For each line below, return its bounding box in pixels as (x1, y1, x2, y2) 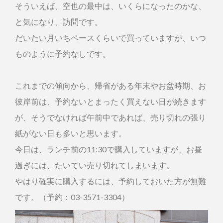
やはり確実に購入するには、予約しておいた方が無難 (15, 176, 206, 186)
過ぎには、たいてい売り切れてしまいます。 (15, 160, 174, 170)
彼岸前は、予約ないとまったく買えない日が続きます (15, 96, 206, 106)
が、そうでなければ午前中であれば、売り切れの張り (15, 112, 206, 122)
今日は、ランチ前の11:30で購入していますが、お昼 (15, 144, 202, 154)
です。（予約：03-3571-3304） (15, 192, 129, 202)
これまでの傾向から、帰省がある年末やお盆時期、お (15, 80, 206, 90)
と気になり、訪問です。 (15, 16, 103, 26)
